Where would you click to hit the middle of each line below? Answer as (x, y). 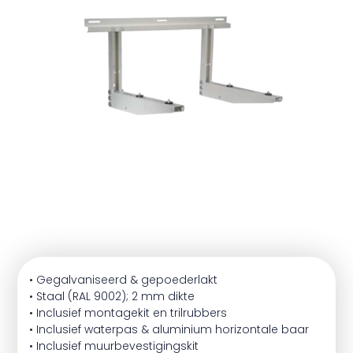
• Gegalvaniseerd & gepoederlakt (123, 280)
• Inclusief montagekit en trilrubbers (128, 313)
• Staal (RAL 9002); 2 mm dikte (112, 296)
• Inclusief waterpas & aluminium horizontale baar (169, 329)
